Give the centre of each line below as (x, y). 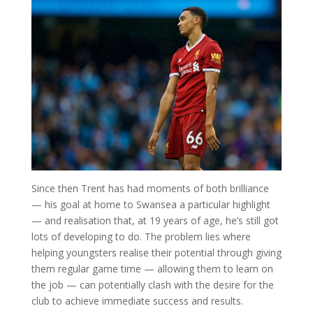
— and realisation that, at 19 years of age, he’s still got (155, 220)
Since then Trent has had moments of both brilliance (150, 188)
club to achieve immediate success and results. (137, 300)
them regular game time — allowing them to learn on (152, 268)
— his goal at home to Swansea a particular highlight (151, 204)
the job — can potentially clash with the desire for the (152, 284)
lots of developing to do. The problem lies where (141, 236)
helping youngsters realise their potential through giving (156, 252)
